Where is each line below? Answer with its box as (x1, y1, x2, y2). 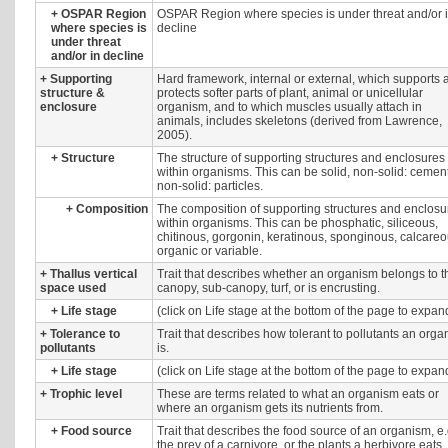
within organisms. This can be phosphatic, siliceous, (157, 216, 438, 230)
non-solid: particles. (157, 179, 263, 193)
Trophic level (50, 387, 122, 401)
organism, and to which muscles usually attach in (157, 100, 422, 114)
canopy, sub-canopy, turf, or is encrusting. (157, 281, 380, 295)
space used (40, 281, 106, 295)
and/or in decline (51, 49, 144, 63)
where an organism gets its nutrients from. (157, 401, 383, 415)
